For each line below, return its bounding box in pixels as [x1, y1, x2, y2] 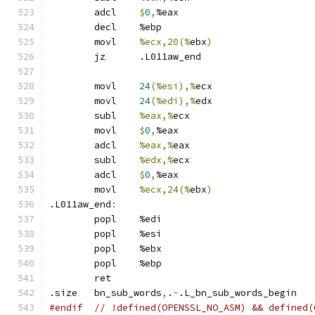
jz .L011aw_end [139, 51, 201, 63]
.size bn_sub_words [94, 287, 162, 299]
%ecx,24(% [139, 184, 190, 195]
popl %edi [139, 213, 162, 225]
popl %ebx [139, 243, 162, 255]
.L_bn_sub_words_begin [179, 287, 297, 299]
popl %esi [139, 228, 162, 240]
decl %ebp [139, 21, 162, 33]
